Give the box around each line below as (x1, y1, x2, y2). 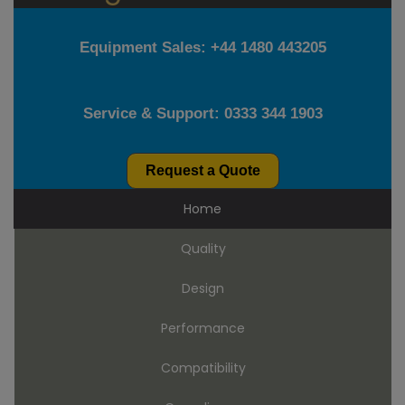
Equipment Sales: (79, 39, 211, 57)
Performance (161, 319, 245, 338)
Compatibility (160, 359, 246, 378)
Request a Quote (145, 163, 260, 179)
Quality (180, 240, 226, 259)
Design (182, 279, 224, 298)
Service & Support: (82, 105, 224, 123)
